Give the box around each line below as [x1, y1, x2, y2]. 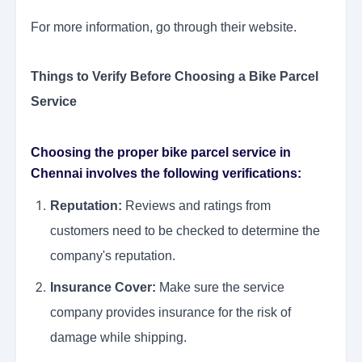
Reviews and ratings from [122, 199, 271, 213]
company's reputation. [50, 249, 175, 263]
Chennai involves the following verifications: [31, 166, 301, 181]
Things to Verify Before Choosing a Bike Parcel [31, 69, 318, 84]
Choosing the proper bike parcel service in [31, 145, 291, 160]
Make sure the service [156, 280, 284, 295]
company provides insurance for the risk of [50, 305, 291, 320]
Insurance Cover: [50, 280, 156, 295]
